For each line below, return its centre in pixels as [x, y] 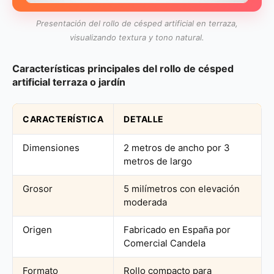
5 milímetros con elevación [182, 189]
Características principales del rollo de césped [123, 68]
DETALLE [144, 119]
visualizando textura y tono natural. [137, 37]
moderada [145, 202]
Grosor [38, 189]
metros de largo [158, 161]
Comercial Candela [165, 243]
